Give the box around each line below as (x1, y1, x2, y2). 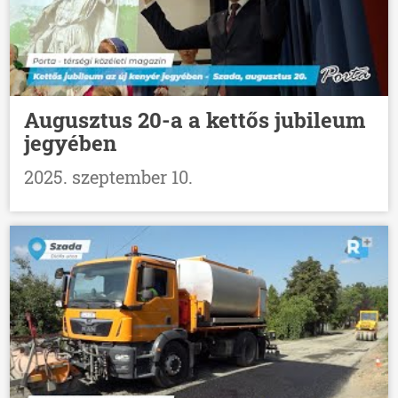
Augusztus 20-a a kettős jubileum (24, 105, 366, 134)
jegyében (24, 128, 117, 157)
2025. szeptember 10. (24, 164, 194, 188)
